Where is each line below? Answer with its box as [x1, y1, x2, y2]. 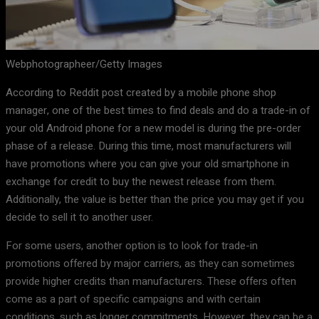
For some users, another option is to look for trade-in [6, 238, 258, 254]
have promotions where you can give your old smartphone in [6, 156, 289, 172]
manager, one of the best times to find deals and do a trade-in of [6, 103, 310, 119]
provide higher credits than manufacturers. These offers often [6, 273, 296, 290]
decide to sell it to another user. [6, 209, 153, 226]
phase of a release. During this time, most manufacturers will [6, 138, 291, 155]
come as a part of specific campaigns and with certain [6, 291, 261, 308]
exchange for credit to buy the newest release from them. [6, 174, 276, 190]
